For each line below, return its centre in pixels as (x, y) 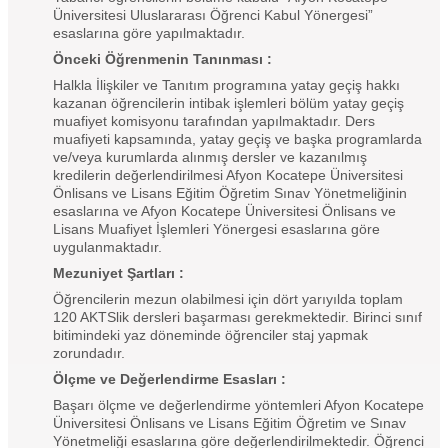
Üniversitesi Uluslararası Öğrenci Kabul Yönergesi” (213, 14)
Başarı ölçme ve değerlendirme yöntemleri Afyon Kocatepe (238, 404)
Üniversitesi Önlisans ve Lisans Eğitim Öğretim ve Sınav (229, 422)
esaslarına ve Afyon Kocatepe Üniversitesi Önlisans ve (224, 210)
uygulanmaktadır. (107, 246)
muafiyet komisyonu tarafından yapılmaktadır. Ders (214, 120)
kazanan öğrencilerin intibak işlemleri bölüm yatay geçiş (228, 102)
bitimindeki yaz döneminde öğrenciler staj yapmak (210, 334)
